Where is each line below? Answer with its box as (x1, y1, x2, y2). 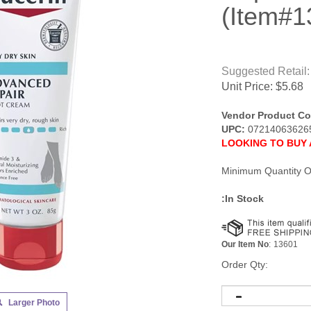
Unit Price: (221, 81, 273, 93)
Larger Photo (6, 298, 60, 308)
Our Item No (221, 239, 269, 250)
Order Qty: (221, 259, 268, 271)
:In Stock (221, 193, 264, 205)
